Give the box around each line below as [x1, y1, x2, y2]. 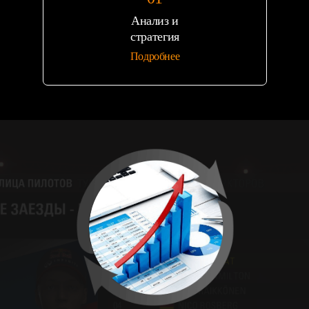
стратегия [130, 29, 179, 43]
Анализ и [130, 13, 179, 28]
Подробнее [130, 50, 180, 62]
